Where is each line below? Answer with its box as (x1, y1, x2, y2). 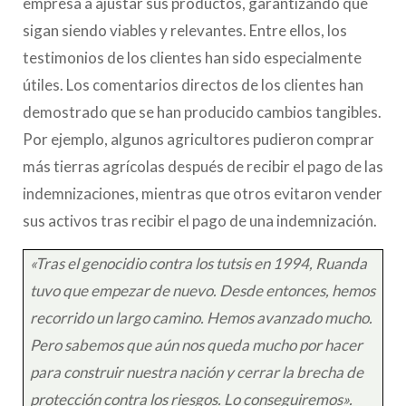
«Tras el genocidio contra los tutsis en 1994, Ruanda (30, 253, 368, 273)
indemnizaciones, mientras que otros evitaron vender (23, 183, 382, 203)
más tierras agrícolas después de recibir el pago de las (23, 156, 383, 176)
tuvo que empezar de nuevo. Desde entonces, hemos (30, 280, 376, 300)
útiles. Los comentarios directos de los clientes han (23, 74, 363, 94)
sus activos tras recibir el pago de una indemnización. (23, 210, 380, 230)
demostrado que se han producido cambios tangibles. (23, 101, 382, 121)
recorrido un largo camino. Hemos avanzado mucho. (30, 307, 373, 327)
